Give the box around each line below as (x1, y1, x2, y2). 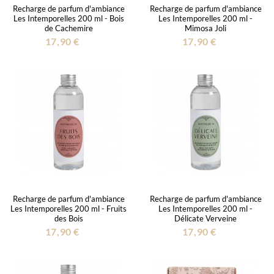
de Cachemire (44, 23, 93, 33)
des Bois (54, 213, 83, 223)
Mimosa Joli (185, 23, 226, 33)
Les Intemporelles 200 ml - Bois (13, 13, 124, 23)
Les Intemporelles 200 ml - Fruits (10, 203, 127, 213)
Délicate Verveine (174, 213, 237, 223)
